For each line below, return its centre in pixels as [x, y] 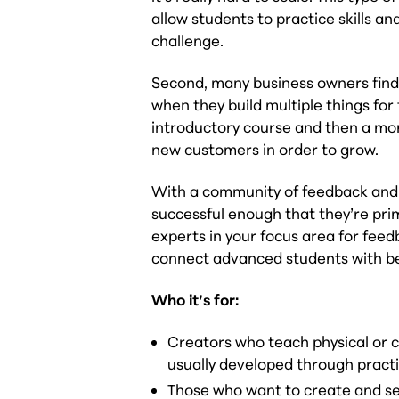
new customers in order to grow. [265, 149]
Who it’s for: [195, 299]
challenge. [188, 40]
